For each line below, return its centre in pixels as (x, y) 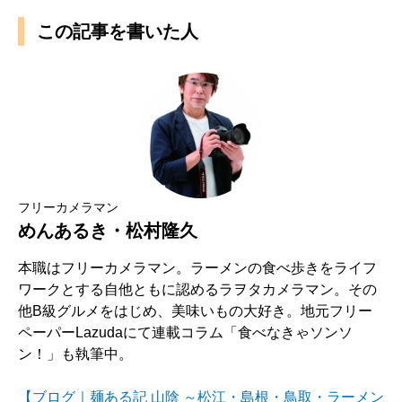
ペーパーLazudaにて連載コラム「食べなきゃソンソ (185, 332)
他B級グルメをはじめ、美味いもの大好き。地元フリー (195, 311)
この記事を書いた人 (118, 31)
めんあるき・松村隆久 (108, 231)
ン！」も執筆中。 (75, 354)
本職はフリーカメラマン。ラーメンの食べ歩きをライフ (197, 268)
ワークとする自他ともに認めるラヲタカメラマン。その (197, 289)
